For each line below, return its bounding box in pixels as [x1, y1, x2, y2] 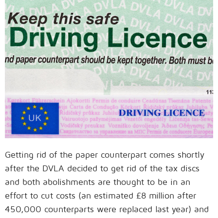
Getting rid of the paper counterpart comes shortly [5, 149, 204, 160]
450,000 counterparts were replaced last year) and [5, 204, 209, 215]
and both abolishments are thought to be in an [5, 177, 190, 187]
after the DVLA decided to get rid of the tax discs [5, 163, 200, 174]
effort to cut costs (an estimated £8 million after [5, 190, 196, 201]
